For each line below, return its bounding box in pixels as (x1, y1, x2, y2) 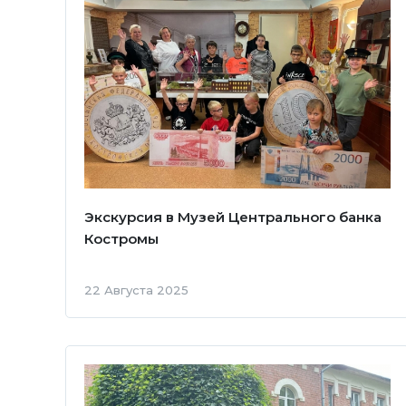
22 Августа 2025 (84, 282, 188, 297)
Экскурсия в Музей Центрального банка (84, 208, 382, 226)
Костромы (84, 229, 159, 247)
